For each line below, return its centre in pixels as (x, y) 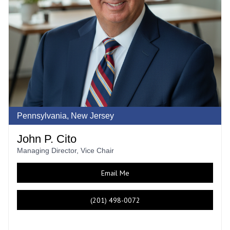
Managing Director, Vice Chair (65, 150)
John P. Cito (47, 139)
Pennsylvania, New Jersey (65, 116)
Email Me (115, 173)
